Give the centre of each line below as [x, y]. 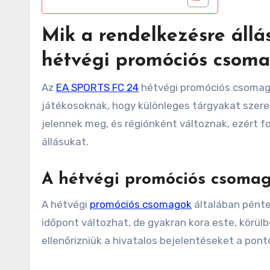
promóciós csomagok [141, 205]
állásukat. [65, 142]
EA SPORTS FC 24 [97, 88]
